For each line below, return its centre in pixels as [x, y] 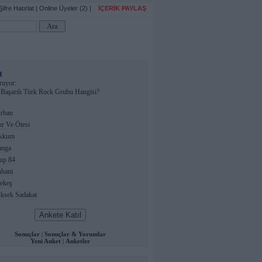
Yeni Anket [46, 241]
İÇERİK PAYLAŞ [122, 8]
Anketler [78, 241]
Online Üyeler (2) [63, 8]
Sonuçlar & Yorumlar [75, 234]
